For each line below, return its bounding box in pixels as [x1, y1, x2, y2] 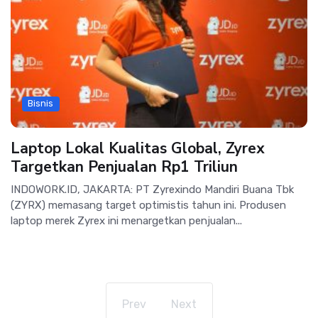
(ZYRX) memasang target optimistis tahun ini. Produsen [11, 199, 286, 212]
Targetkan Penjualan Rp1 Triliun [11, 157, 238, 177]
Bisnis [28, 98, 54, 109]
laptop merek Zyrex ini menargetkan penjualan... [11, 214, 242, 228]
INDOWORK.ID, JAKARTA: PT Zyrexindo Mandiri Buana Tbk [11, 183, 294, 197]
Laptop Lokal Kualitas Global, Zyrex [11, 138, 265, 159]
